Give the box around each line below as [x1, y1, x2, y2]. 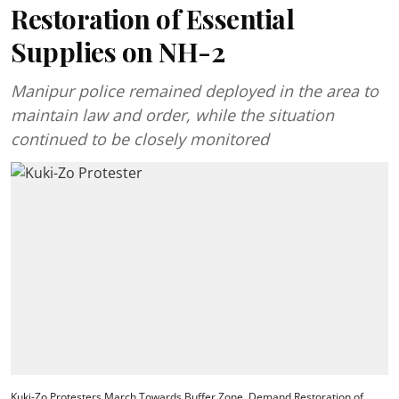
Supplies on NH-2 [11, 34, 224, 69]
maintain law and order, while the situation [11, 104, 334, 126]
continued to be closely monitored [11, 128, 269, 150]
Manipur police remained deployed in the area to [11, 80, 379, 102]
